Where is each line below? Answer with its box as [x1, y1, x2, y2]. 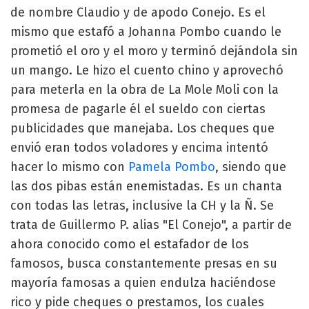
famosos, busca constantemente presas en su [10, 255, 277, 271]
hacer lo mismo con [10, 159, 128, 175]
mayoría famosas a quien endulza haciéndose [10, 275, 276, 290]
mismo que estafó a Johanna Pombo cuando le [10, 23, 281, 39]
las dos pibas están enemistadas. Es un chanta [10, 178, 282, 194]
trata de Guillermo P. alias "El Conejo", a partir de [10, 217, 292, 232]
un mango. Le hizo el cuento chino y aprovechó [10, 62, 283, 78]
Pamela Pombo [128, 159, 215, 175]
